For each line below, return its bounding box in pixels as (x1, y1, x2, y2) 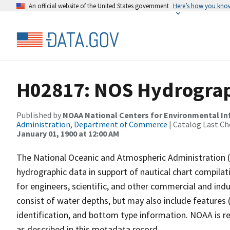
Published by (16, 110, 63, 120)
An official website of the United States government (29, 2, 169, 10)
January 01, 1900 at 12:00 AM (16, 128, 119, 139)
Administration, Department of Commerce (16, 119, 167, 129)
